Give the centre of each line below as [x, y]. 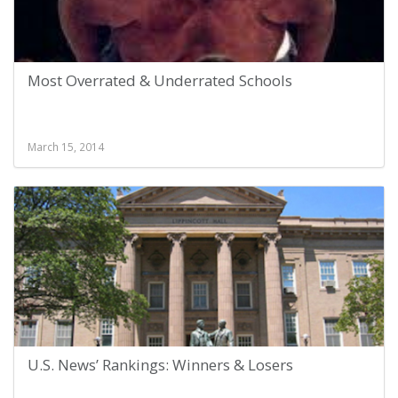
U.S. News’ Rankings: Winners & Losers [160, 365]
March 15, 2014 [66, 147]
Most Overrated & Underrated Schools [160, 80]
